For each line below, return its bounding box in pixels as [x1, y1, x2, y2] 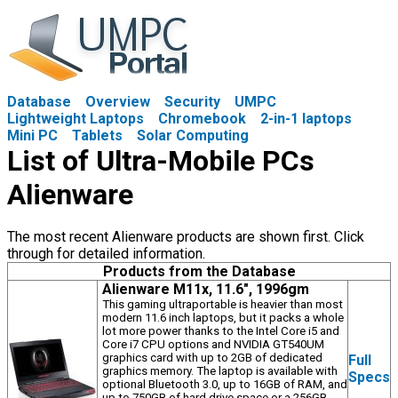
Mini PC [7, 127, 58, 144]
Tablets [72, 127, 123, 144]
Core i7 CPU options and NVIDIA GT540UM [102, 338, 324, 351]
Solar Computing [137, 127, 249, 144]
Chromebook [158, 110, 246, 127]
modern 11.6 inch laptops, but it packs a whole [102, 311, 344, 324]
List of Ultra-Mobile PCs [7, 144, 314, 178]
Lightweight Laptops [7, 110, 144, 127]
